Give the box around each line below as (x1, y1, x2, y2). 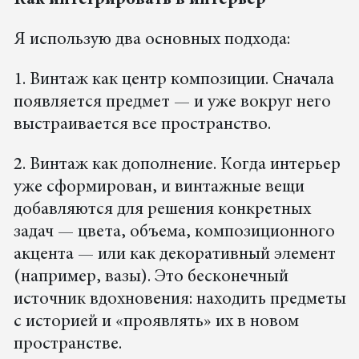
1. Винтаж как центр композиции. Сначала (13, 71, 334, 90)
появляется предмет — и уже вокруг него (13, 94, 331, 112)
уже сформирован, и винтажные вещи (13, 179, 305, 197)
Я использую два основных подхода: (13, 31, 290, 50)
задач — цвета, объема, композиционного (13, 224, 335, 242)
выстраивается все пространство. (13, 116, 271, 135)
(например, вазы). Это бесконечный (13, 268, 288, 287)
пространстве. (13, 336, 122, 354)
